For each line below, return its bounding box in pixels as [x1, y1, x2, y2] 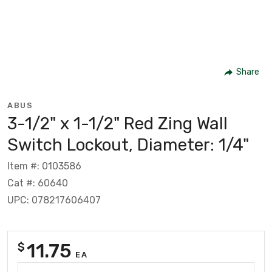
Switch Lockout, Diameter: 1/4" [7, 134, 249, 155]
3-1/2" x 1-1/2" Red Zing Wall [7, 113, 228, 134]
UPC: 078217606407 [7, 194, 101, 206]
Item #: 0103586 [7, 160, 81, 172]
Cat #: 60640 [7, 177, 68, 189]
